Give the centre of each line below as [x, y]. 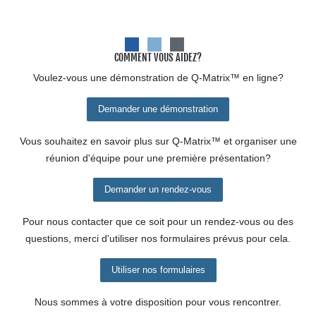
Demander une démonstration [158, 109]
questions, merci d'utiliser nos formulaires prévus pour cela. [158, 238]
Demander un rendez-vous [158, 189]
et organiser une [259, 141]
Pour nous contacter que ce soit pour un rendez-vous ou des [158, 221]
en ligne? [261, 78]
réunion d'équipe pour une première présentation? [158, 158]
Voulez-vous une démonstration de [112, 78]
